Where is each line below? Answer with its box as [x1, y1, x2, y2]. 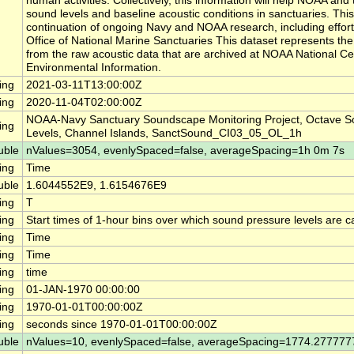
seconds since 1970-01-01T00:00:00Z [26, 318, 217, 331]
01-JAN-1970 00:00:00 [26, 284, 140, 296]
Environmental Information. [26, 62, 161, 74]
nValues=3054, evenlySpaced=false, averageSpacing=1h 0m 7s [26, 145, 345, 157]
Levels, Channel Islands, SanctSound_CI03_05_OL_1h [26, 127, 302, 140]
